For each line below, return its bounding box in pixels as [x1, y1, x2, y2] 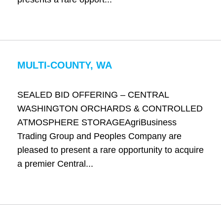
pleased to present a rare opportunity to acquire [17, 145, 204, 155]
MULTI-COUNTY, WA [17, 60, 112, 71]
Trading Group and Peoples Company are [17, 131, 182, 141]
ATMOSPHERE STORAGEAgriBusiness [17, 117, 177, 127]
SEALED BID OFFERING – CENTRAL [17, 90, 169, 100]
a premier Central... [17, 159, 93, 169]
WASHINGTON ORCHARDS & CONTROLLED [17, 104, 203, 113]
